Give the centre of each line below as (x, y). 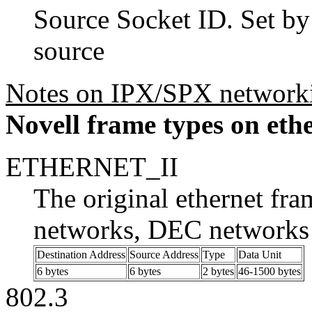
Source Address (164, 254)
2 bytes (218, 271)
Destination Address (81, 254)
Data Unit (260, 254)
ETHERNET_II (92, 166)
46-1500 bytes (270, 271)
